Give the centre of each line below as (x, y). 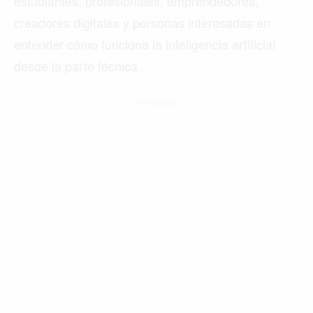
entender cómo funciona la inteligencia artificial (145, 44)
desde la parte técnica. (78, 66)
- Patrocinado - (156, 102)
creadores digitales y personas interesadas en (142, 23)
